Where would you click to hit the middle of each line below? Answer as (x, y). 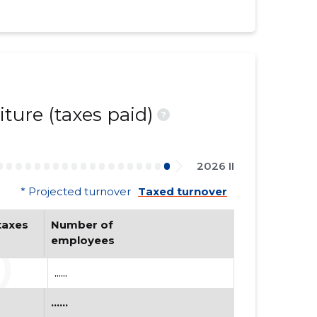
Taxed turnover (182, 191)
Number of (82, 225)
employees (82, 240)
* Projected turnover (75, 191)
